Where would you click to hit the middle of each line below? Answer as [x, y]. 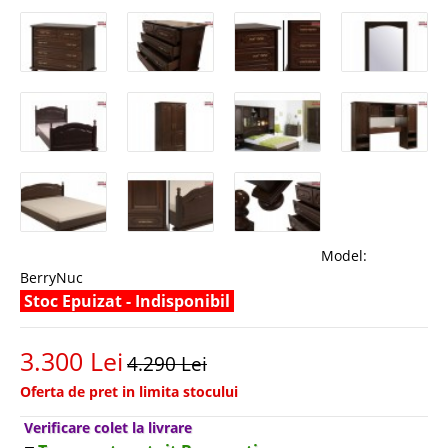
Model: [344, 255]
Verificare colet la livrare [108, 427]
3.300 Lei [71, 360]
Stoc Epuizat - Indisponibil [127, 300]
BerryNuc [51, 277]
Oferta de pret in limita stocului [129, 391]
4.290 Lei [167, 363]
